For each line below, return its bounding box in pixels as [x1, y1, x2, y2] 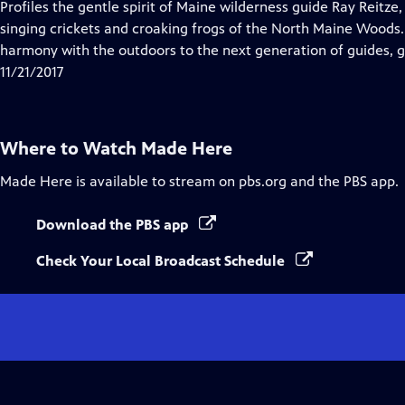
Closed [184, 19, 228, 36]
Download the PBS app [36, 216, 192, 233]
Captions [184, 41, 241, 58]
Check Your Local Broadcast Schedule [36, 252, 288, 269]
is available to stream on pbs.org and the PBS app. [72, 173, 399, 190]
